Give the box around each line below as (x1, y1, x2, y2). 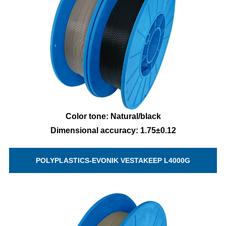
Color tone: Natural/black (65, 112, 161, 121)
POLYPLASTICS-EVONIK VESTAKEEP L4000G (36, 156, 190, 165)
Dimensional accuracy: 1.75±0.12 (50, 126, 176, 135)
